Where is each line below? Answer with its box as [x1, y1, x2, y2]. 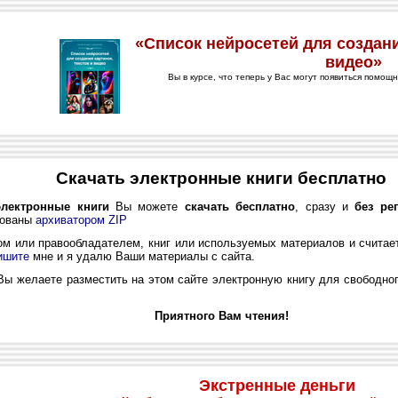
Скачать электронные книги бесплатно [56, 169, 386, 187]
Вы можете [108, 199, 185, 213]
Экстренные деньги [198, 377, 355, 394]
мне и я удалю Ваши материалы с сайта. [29, 249, 255, 263]
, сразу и [295, 199, 355, 213]
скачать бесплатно [184, 199, 296, 213]
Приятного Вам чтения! [154, 308, 289, 322]
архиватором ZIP [36, 212, 127, 227]
